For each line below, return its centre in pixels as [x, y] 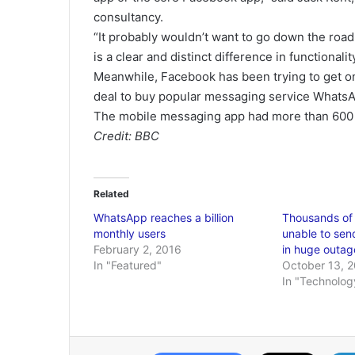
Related [111, 194]
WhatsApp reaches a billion [164, 218]
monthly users [130, 233]
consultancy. [128, 17]
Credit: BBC [126, 136]
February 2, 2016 [137, 249]
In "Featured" [128, 265]
